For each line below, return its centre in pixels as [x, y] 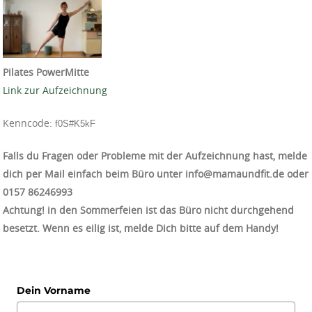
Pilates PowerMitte [46, 72]
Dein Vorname [54, 290]
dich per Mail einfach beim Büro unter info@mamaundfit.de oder [156, 173]
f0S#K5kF [75, 123]
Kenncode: [29, 123]
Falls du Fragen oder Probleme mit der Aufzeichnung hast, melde [155, 155]
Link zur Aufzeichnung [55, 90]
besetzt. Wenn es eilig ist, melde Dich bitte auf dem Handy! [141, 228]
